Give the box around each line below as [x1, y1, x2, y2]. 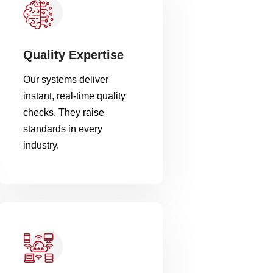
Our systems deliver [23, 74, 109, 85]
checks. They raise [23, 107, 105, 118]
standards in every [23, 124, 103, 134]
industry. [23, 140, 60, 151]
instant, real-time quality [23, 91, 126, 101]
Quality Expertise [23, 48, 124, 62]
